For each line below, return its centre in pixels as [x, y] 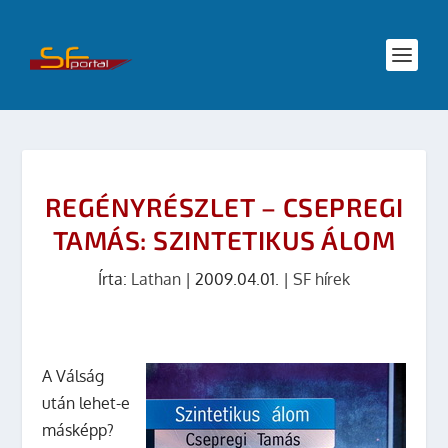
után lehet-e [86, 403]
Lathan [156, 279]
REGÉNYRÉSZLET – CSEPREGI [224, 206]
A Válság [73, 376]
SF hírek [321, 279]
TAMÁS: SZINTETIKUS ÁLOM [224, 239]
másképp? [78, 430]
